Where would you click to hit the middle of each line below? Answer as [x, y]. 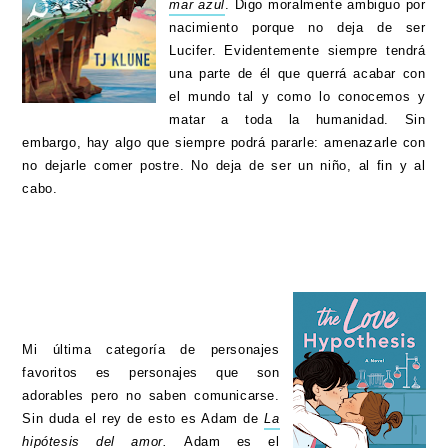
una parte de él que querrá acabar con [297, 74]
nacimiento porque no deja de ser [297, 28]
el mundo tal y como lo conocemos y [297, 97]
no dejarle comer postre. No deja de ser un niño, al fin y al [224, 166]
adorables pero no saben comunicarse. [151, 396]
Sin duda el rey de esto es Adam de [143, 419]
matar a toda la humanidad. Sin [297, 120]
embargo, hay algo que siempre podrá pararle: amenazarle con [224, 143]
